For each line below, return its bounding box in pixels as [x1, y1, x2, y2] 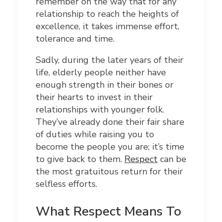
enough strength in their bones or [36, 79, 173, 91]
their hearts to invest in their [36, 91, 153, 103]
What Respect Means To [36, 203, 181, 220]
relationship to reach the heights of [36, 8, 179, 20]
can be [158, 153, 186, 165]
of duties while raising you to [36, 128, 154, 140]
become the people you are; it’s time [36, 141, 184, 153]
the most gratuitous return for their [36, 166, 183, 177]
